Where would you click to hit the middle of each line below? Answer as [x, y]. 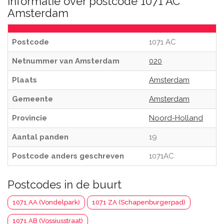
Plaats [24, 80]
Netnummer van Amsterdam [66, 61]
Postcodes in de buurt [64, 184]
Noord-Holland [176, 118]
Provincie [29, 118]
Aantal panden [40, 137]
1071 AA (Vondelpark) [46, 202]
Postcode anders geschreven [68, 156]
